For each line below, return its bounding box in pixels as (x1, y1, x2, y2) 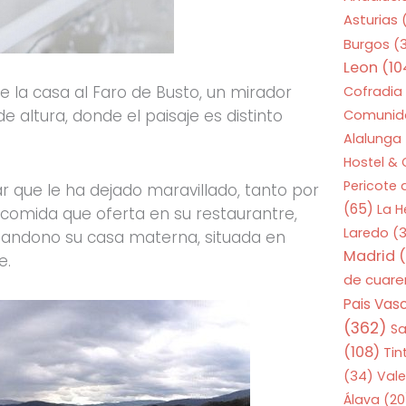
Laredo (343, 224, 390, 243)
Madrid (343, 246, 396, 267)
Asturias (343, 10, 399, 30)
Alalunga (343, 130, 402, 149)
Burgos (343, 35, 391, 54)
